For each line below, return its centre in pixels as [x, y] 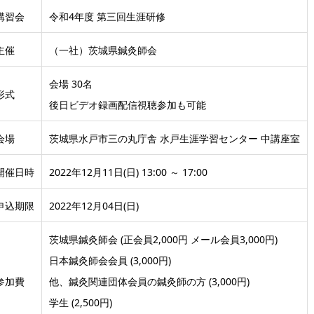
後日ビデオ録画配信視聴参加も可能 [128, 104]
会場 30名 [71, 83]
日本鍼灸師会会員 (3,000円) [110, 260]
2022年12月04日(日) [94, 205]
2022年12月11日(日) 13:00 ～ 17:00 [128, 172]
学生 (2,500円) [81, 302]
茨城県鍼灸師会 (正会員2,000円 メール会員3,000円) [163, 239]
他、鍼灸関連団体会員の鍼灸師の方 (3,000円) [149, 281]
